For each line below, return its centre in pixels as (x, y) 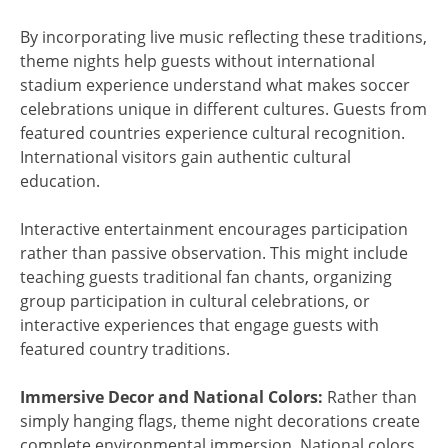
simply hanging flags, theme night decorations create (220, 420)
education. (60, 180)
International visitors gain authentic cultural (185, 156)
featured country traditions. (125, 348)
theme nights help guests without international (197, 60)
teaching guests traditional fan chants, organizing (206, 276)
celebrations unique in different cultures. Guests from (223, 108)
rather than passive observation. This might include (214, 252)
